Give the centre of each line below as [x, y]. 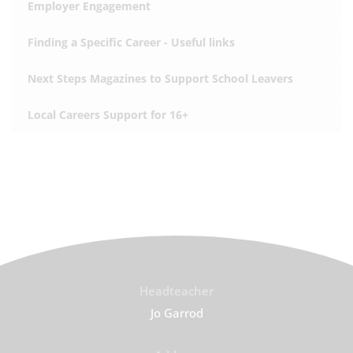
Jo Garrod [176, 313]
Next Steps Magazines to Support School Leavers [160, 78]
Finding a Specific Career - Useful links [131, 42]
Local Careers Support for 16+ [108, 115]
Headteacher [176, 291]
